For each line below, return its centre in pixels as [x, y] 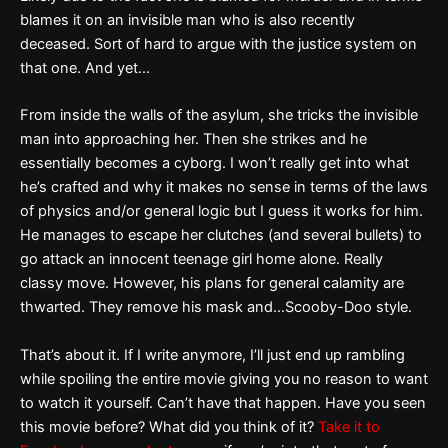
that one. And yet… [85, 67]
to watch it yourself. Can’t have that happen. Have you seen [223, 402]
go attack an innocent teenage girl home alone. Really [201, 259]
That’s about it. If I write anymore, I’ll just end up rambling [212, 354]
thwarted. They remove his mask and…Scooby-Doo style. [216, 307]
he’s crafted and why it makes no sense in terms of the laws [224, 187]
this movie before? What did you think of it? [169, 426]
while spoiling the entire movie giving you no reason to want [224, 378]
